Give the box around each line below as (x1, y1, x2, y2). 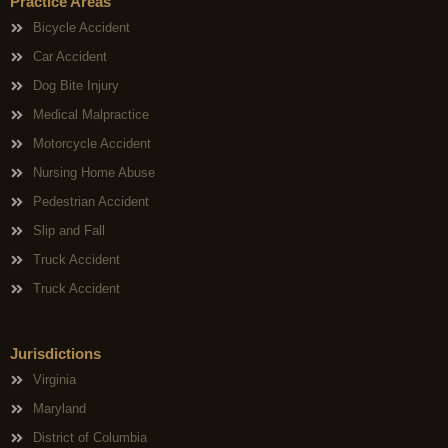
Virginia (32, 372, 76, 388)
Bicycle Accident (32, 20, 130, 36)
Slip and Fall (32, 223, 105, 239)
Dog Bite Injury (32, 78, 119, 94)
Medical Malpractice (32, 107, 149, 123)
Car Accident (32, 49, 107, 65)
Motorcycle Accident (32, 136, 151, 152)
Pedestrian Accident (32, 194, 149, 210)
